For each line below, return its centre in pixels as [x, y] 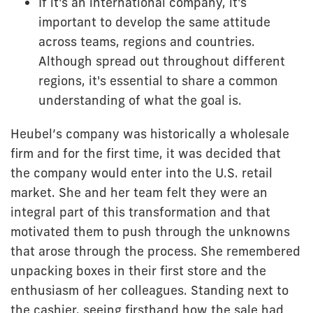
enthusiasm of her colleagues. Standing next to [150, 290]
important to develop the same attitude [154, 22]
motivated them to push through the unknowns [150, 231]
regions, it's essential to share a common [158, 80]
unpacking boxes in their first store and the [138, 270]
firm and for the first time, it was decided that [146, 153]
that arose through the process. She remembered [155, 251]
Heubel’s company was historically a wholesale [150, 133]
